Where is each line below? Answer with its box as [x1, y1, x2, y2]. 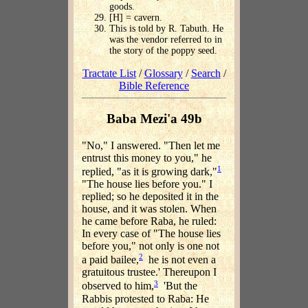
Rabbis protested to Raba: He [82, 292, 209, 305]
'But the [158, 280, 197, 292]
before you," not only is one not [82, 239, 219, 252]
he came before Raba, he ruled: [82, 214, 217, 227]
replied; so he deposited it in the [82, 190, 219, 202]
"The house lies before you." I [82, 177, 212, 190]
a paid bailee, [82, 254, 139, 266]
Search [190, 67, 221, 80]
